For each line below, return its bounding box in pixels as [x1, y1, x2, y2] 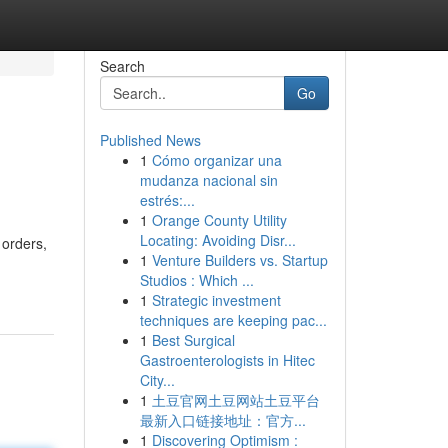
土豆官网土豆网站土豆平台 [151, 390, 320, 410]
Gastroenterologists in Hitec [139, 350, 315, 370]
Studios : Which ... [139, 270, 254, 290]
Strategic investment [151, 290, 281, 310]
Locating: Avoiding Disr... [139, 230, 296, 250]
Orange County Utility [151, 210, 287, 230]
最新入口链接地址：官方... [139, 410, 306, 430]
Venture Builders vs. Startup [151, 250, 328, 270]
